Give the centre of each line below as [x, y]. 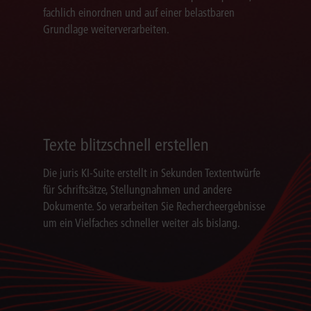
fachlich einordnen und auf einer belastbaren [139, 13]
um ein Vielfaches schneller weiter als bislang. [142, 223]
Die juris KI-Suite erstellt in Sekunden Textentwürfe [152, 173]
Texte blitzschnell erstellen [126, 145]
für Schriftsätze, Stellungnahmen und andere [138, 190]
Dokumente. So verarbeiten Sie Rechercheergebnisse [154, 207]
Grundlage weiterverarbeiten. [107, 30]
